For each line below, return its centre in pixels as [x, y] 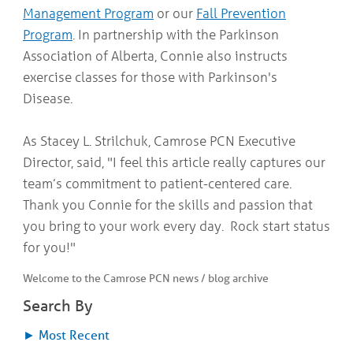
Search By [58, 306]
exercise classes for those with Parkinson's [150, 77]
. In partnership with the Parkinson [176, 34]
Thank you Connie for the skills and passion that [168, 204]
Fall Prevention [241, 13]
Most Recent [72, 334]
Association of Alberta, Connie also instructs [155, 56]
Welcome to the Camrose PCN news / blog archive [146, 278]
